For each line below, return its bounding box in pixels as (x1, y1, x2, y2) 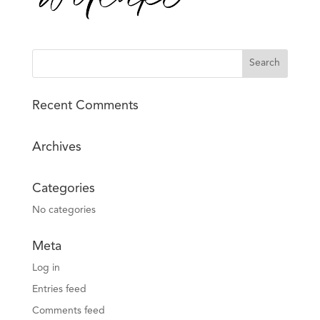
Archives (31, 140, 81, 154)
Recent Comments (31, 99, 139, 112)
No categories (31, 204, 96, 215)
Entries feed (31, 284, 86, 294)
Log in (31, 262, 60, 273)
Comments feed (31, 305, 105, 316)
